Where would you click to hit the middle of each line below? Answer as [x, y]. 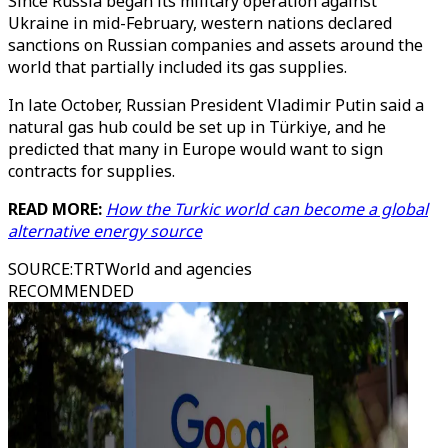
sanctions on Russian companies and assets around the [215, 45]
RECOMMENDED [71, 291]
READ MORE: [57, 209]
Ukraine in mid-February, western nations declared [200, 23]
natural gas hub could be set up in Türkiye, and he [197, 127]
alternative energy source [105, 231]
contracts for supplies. [91, 171]
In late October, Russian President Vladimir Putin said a [216, 105]
